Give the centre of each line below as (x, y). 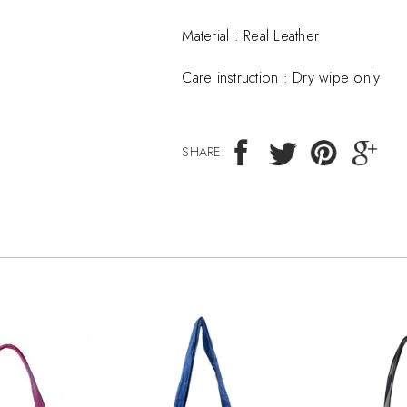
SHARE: (203, 152)
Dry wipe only (337, 78)
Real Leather (282, 36)
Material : (213, 36)
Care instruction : (238, 78)
